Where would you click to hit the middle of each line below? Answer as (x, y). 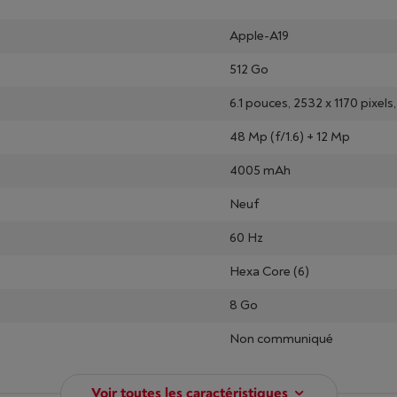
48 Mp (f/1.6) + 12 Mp (290, 137)
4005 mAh (260, 171)
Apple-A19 (259, 36)
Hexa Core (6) (269, 272)
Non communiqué (281, 339)
